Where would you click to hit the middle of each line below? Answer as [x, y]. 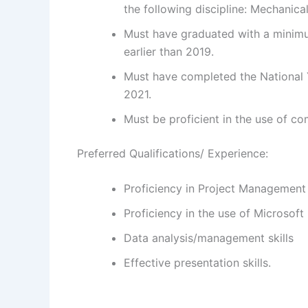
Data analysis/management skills [209, 238]
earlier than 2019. [169, 51]
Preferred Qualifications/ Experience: [173, 153]
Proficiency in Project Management [215, 189]
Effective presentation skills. [197, 263]
